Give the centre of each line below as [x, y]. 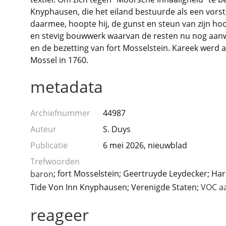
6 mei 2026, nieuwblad [145, 145]
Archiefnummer [60, 113]
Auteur [43, 129]
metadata [67, 87]
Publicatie [49, 145]
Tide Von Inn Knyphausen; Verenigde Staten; [116, 187]
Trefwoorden [55, 161]
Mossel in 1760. [59, 60]
